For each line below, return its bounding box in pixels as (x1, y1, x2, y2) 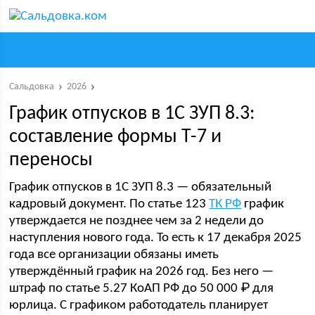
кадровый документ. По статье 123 (9, 198, 210, 211)
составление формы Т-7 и (9, 127, 222, 147)
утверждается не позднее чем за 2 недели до (9, 214, 264, 228)
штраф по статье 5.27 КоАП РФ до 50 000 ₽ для (9, 282, 274, 295)
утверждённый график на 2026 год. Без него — (9, 265, 274, 278)
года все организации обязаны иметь (9, 248, 219, 262)
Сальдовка (9, 82, 55, 92)
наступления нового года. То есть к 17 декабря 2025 (9, 231, 302, 245)
